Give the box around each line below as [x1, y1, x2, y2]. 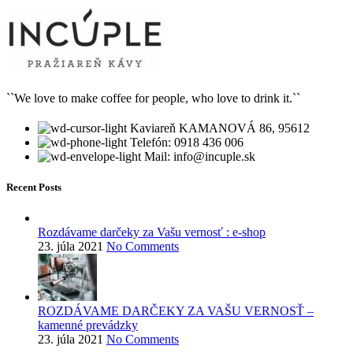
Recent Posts [6, 181, 61, 194]
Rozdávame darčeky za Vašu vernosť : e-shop [38, 225, 266, 240]
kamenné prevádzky [38, 318, 138, 333]
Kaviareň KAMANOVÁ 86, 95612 [130, 121, 310, 135]
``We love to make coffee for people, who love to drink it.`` [6, 91, 300, 105]
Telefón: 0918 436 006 [130, 135, 243, 149]
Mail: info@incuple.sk [144, 149, 255, 163]
